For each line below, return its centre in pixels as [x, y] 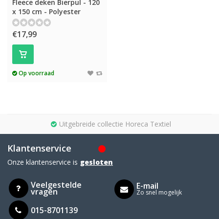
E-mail [147, 186]
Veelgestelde [56, 185]
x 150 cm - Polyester [46, 11]
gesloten [97, 162]
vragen [44, 191]
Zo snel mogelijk [159, 192]
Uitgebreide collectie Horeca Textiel [115, 124]
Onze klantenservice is [43, 162]
